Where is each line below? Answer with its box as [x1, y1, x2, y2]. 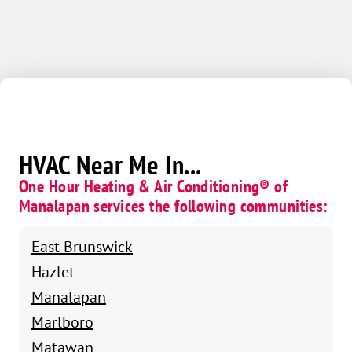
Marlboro [31, 311, 93, 332]
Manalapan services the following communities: [19, 194, 328, 217]
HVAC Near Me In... [19, 147, 202, 181]
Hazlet [31, 261, 75, 281]
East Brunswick [31, 236, 133, 256]
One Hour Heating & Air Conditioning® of [19, 174, 288, 197]
